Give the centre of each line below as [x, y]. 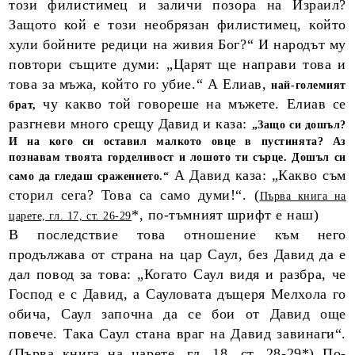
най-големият [309, 85]
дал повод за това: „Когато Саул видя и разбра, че [177, 274]
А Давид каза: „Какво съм [258, 175]
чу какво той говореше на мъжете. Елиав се [191, 104]
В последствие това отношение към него [177, 235]
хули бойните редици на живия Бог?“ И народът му [177, 44]
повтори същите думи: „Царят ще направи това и [177, 64]
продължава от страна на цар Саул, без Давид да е [177, 254]
